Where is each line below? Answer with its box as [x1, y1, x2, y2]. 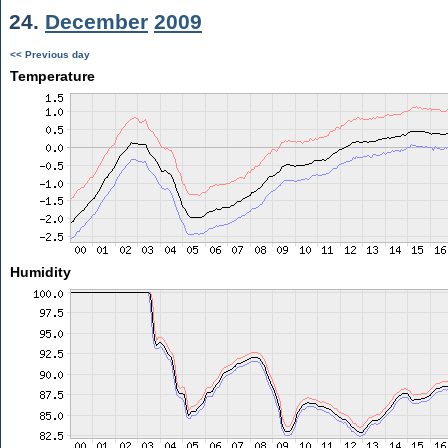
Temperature [9, 68, 95, 84]
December [45, 10, 148, 33]
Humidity [9, 264, 71, 280]
